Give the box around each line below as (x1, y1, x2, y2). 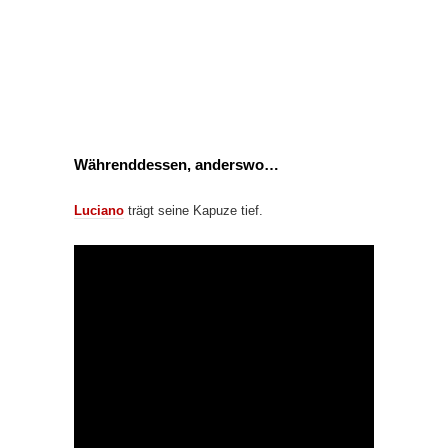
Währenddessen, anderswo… (74, 155, 279, 173)
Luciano (74, 202, 124, 218)
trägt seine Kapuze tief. (124, 202, 263, 218)
